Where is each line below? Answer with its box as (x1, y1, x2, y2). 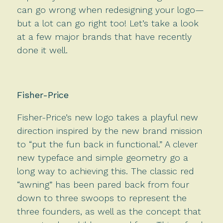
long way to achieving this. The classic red (16, 165, 194, 176)
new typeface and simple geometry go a (16, 152, 188, 163)
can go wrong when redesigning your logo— (16, 4, 204, 15)
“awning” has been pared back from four (16, 179, 189, 190)
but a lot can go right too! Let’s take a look (16, 17, 199, 28)
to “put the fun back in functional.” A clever (16, 138, 198, 149)
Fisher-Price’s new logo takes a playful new (16, 111, 198, 122)
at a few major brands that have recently (16, 31, 192, 42)
